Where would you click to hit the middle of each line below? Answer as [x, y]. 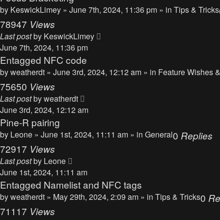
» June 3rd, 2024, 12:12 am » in [102, 72]
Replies [197, 135]
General [159, 134]
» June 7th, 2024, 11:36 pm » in [118, 10]
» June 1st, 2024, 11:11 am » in [90, 134]
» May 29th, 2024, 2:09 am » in [101, 197]
